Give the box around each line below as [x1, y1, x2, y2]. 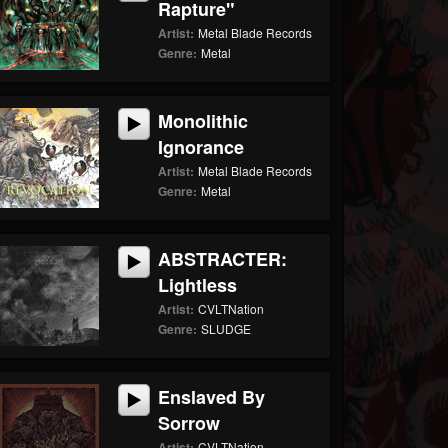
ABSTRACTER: [158, 246, 288, 272]
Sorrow [158, 410, 221, 436]
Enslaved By [158, 384, 266, 410]
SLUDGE [201, 320, 252, 337]
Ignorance [158, 134, 245, 160]
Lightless [158, 272, 238, 298]
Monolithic [158, 108, 249, 134]
